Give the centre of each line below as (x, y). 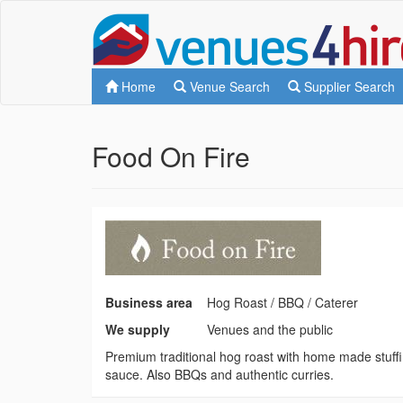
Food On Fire (171, 156)
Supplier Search (348, 86)
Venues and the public (269, 329)
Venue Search (228, 86)
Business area (149, 302)
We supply (138, 329)
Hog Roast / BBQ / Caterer (282, 302)
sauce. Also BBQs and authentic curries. (219, 374)
